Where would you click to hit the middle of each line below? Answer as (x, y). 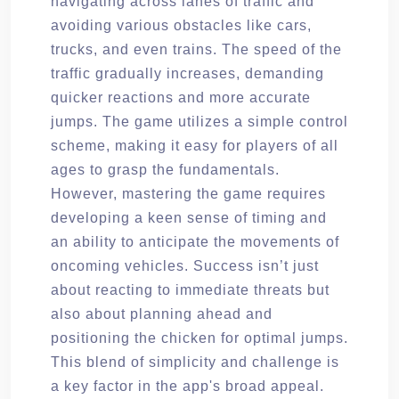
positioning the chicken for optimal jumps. (199, 338)
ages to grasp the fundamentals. (165, 169)
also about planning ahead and (162, 313)
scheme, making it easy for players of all (195, 145)
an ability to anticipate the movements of (195, 241)
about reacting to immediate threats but (190, 289)
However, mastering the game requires (188, 193)
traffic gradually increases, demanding (187, 73)
